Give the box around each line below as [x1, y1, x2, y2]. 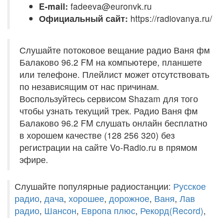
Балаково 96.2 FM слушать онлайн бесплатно [19, 117, 207, 129]
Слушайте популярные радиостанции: [15, 180, 173, 192]
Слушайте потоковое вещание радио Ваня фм [19, 44, 210, 56]
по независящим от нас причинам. [19, 80, 159, 92]
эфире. [19, 153, 48, 165]
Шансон [44, 204, 76, 217]
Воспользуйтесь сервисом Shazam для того [19, 92, 198, 105]
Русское [173, 180, 206, 192]
